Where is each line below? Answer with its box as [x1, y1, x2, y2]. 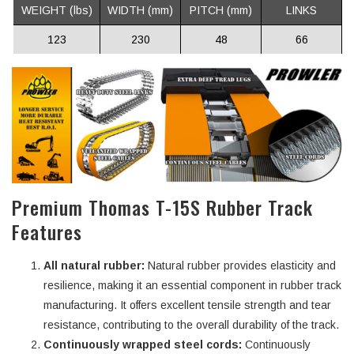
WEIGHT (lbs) [21, 3, 92, 17]
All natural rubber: [43, 259, 145, 273]
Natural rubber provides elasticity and [145, 259, 336, 273]
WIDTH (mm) [107, 3, 173, 17]
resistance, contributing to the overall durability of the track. [43, 318, 339, 332]
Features [12, 217, 82, 247]
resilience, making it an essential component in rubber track [43, 279, 341, 292]
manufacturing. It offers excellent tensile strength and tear [43, 299, 331, 312]
